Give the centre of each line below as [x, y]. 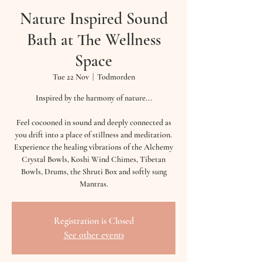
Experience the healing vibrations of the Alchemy [94, 147]
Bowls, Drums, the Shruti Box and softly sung [94, 172]
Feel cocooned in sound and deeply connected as [94, 123]
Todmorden [116, 77]
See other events [94, 235]
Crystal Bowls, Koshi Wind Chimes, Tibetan [94, 159]
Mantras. [94, 184]
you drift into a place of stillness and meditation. [94, 135]
